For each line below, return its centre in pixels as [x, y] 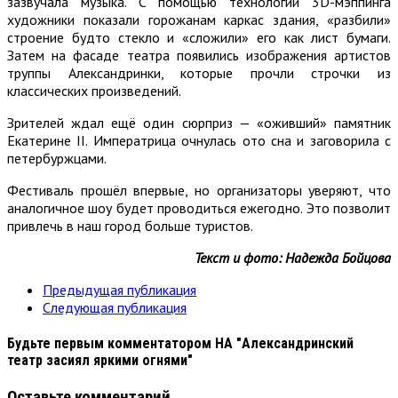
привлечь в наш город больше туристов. [130, 225]
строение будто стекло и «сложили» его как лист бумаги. [199, 37]
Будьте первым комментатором [109, 343]
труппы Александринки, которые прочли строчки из [199, 72]
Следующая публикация [115, 307]
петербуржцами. [57, 158]
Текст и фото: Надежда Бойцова [293, 257]
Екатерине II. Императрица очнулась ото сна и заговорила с [199, 140]
